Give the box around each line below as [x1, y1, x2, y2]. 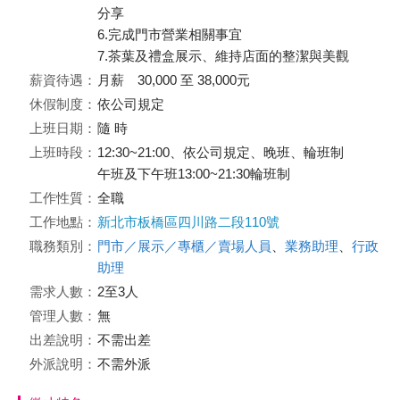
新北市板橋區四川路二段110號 [97, 214, 279, 229]
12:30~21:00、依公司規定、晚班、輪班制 [97, 145, 344, 160]
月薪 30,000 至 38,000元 [97, 72, 250, 87]
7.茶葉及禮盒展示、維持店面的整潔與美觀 [97, 48, 349, 63]
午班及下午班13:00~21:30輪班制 [97, 166, 290, 181]
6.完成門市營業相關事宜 [97, 27, 242, 42]
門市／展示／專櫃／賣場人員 [97, 238, 271, 254]
